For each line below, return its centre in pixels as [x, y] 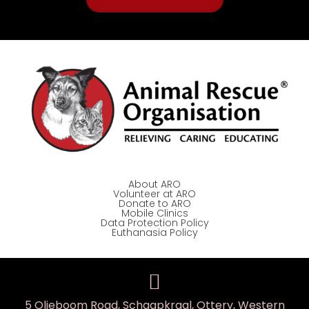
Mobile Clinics [154, 213]
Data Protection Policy [154, 223]
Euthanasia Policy [154, 233]
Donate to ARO [154, 204]
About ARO [154, 185]
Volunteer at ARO [154, 194]
